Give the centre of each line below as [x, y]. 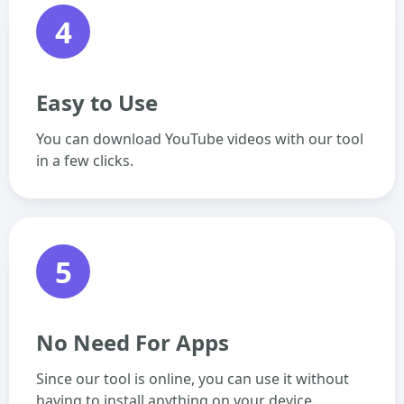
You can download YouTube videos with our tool [200, 139]
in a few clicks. [85, 161]
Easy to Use [97, 102]
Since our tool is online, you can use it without [193, 379]
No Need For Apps [133, 342]
